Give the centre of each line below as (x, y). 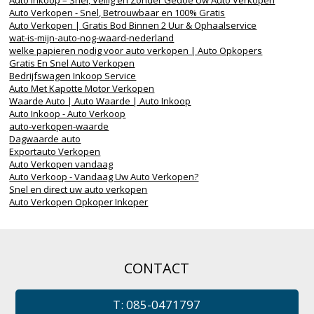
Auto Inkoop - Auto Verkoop (68, 114)
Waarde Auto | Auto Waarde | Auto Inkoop (100, 101)
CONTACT (157, 268)
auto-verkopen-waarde (59, 127)
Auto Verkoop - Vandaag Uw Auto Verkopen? (104, 177)
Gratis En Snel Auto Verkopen (72, 63)
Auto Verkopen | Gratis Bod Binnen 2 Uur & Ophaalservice (133, 26)
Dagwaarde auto (45, 139)
